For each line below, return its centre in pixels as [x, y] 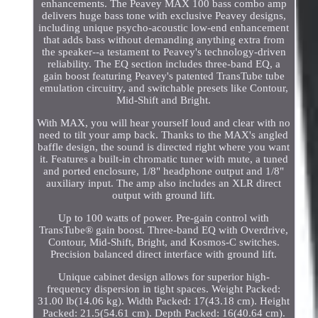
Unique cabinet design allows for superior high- [164, 276]
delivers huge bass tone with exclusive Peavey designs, [164, 15]
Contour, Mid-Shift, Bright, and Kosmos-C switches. [164, 242]
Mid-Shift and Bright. [164, 100]
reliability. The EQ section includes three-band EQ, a [164, 64]
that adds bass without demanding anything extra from [164, 39]
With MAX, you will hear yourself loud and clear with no [164, 122]
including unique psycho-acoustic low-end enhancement [164, 27]
